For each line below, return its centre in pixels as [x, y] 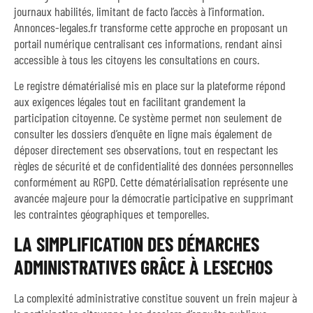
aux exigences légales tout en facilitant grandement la [130, 102]
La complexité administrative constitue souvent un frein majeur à [155, 297]
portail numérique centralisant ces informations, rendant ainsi [148, 44]
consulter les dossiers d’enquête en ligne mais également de [143, 134]
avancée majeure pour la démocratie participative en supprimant [154, 198]
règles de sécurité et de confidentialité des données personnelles [154, 166]
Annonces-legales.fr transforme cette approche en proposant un [151, 28]
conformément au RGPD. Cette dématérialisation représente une [151, 182]
